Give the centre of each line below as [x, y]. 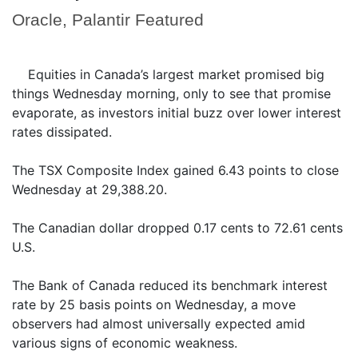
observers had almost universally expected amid [159, 324]
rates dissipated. [62, 132]
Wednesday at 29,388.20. [89, 189]
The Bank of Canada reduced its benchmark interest [170, 285]
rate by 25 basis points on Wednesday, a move [154, 304]
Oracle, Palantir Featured [108, 20]
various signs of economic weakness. [125, 343]
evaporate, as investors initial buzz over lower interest [177, 113]
